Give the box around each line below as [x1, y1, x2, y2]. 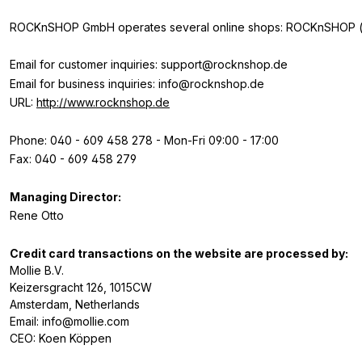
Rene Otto [10, 208, 64, 223]
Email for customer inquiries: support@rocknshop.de [10, 57, 288, 72]
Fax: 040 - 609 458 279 [10, 152, 137, 166]
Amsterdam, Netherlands [10, 297, 140, 312]
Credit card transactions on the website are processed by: [10, 246, 351, 261]
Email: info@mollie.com [10, 314, 129, 329]
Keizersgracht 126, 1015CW [10, 280, 152, 295]
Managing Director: [10, 190, 124, 204]
